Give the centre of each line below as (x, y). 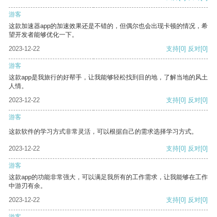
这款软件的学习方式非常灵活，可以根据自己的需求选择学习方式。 (103, 132)
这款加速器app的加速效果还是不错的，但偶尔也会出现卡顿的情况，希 (108, 26)
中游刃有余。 (28, 186)
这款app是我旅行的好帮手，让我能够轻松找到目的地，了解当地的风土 (108, 77)
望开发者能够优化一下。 (43, 35)
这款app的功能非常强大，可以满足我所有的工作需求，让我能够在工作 (108, 177)
